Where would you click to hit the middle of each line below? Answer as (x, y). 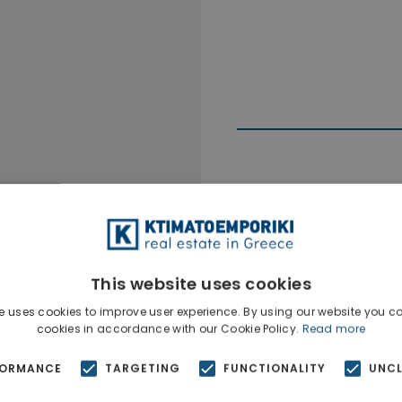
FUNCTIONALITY (274, 368)
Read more (334, 328)
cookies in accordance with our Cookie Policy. (169, 328)
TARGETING (142, 368)
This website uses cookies (201, 284)
